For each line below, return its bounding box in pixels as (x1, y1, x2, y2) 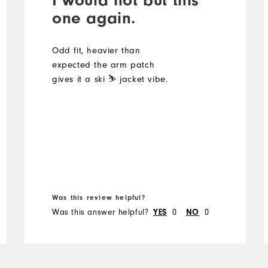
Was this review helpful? (51, 193, 145, 202)
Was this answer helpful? (51, 206, 149, 217)
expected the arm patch (51, 59, 155, 70)
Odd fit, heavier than (51, 45, 141, 56)
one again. (51, 8, 136, 28)
